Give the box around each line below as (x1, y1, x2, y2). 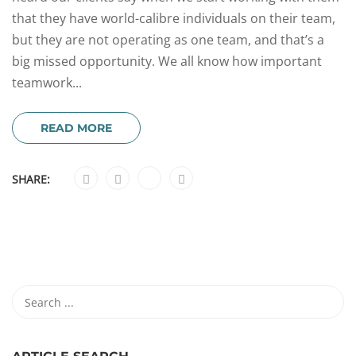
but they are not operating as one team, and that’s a (12, 31, 324, 49)
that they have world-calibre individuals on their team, (12, 10, 335, 28)
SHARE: (12, 172, 50, 188)
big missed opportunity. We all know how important (12, 52, 322, 71)
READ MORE (41, 121, 112, 136)
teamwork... (12, 74, 82, 92)
